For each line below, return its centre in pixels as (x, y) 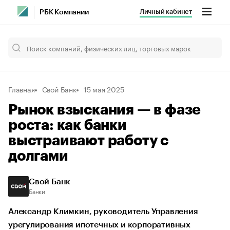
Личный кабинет (166, 12)
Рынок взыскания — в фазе (105, 110)
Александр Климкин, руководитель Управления (103, 212)
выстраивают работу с (88, 141)
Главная (22, 89)
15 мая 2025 (104, 89)
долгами (38, 156)
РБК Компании (64, 12)
